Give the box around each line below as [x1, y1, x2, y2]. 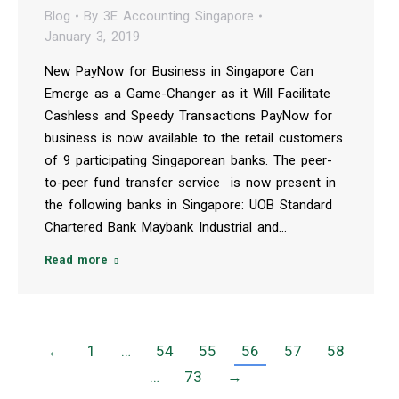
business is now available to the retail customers [45, 129, 343, 146]
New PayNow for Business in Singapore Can [45, 62, 313, 79]
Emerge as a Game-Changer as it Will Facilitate [45, 85, 330, 102]
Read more [45, 252, 108, 266]
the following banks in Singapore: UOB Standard [45, 196, 332, 213]
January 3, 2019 [45, 28, 140, 45]
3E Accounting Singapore [103, 7, 254, 24]
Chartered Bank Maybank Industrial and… [45, 218, 287, 235]
